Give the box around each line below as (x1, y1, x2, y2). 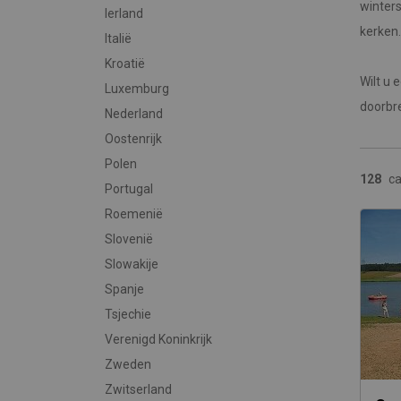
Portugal (105, 182, 153, 196)
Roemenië (105, 207, 163, 221)
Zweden (105, 357, 151, 371)
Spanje (105, 282, 144, 296)
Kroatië (105, 56, 145, 71)
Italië (105, 31, 132, 46)
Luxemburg (105, 81, 169, 96)
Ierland (105, 6, 143, 21)
